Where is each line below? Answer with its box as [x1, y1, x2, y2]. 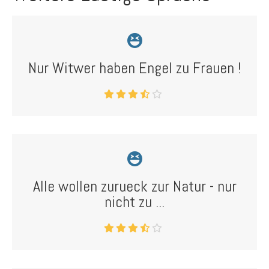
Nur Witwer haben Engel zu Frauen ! [28, 58, 241, 78]
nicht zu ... [104, 192, 165, 212]
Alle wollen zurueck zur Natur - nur [32, 177, 237, 196]
